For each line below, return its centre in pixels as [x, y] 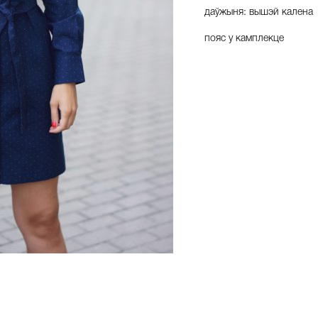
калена [297, 11]
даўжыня [224, 11]
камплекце [260, 38]
